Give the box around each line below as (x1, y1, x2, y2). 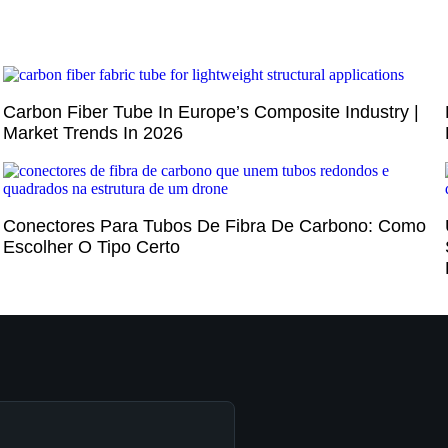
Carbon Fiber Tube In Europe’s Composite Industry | (2, 101, 419, 122)
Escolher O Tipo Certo (2, 236, 180, 257)
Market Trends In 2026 (2, 122, 183, 143)
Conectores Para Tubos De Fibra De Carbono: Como (2, 215, 426, 236)
